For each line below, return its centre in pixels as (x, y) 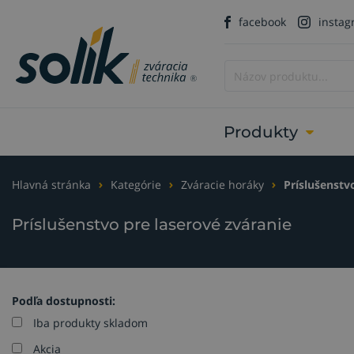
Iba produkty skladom (90, 323)
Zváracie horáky (222, 185)
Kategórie (136, 185)
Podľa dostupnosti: (64, 301)
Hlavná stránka (51, 185)
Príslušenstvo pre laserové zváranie (152, 225)
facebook (262, 22)
